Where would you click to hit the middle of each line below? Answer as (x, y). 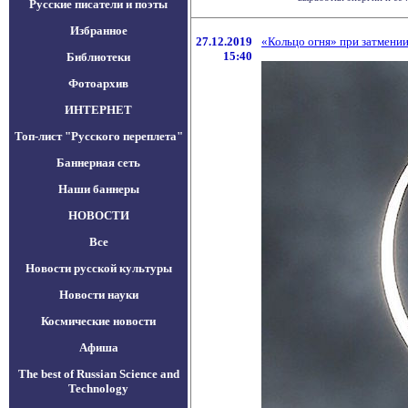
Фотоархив (98, 83)
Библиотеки (98, 57)
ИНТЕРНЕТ (98, 110)
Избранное (98, 31)
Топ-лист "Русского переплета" (98, 136)
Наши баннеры (98, 189)
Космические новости (98, 321)
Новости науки (98, 295)
